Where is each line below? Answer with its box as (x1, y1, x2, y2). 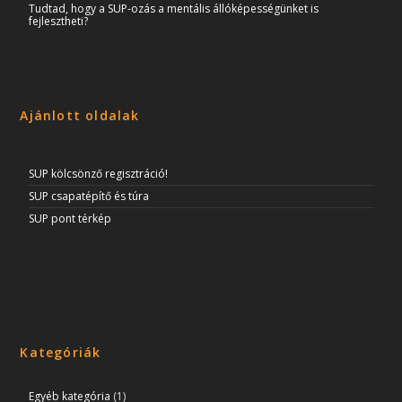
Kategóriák (20, 344, 101, 362)
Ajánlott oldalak (20, 107, 140, 125)
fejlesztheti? (29, 13, 89, 30)
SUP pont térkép (29, 211, 112, 227)
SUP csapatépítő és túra (29, 188, 150, 205)
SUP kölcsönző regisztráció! (29, 166, 169, 182)
